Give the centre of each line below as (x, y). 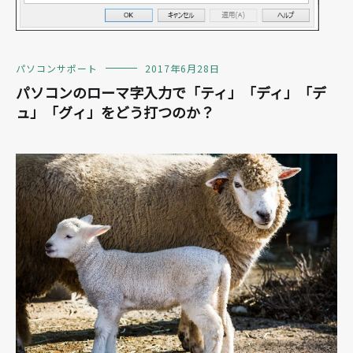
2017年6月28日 (182, 69)
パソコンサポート (57, 69)
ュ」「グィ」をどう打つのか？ (115, 112)
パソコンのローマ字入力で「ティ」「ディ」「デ (171, 93)
